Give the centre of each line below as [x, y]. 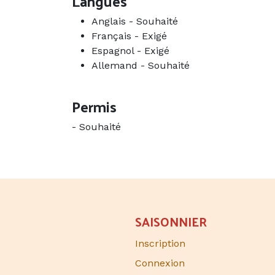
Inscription [160, 244]
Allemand [114, 66]
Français [111, 36]
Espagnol [113, 51]
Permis [94, 107]
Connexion [160, 263]
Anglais [109, 21]
